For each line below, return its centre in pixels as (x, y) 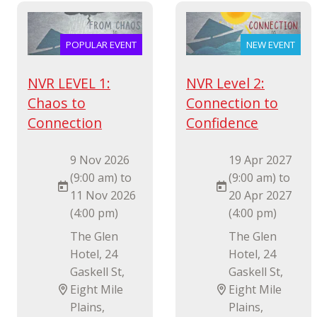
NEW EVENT (270, 45)
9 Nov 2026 (100, 160)
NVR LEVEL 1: (69, 83)
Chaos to (57, 103)
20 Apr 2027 (260, 195)
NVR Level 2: (226, 83)
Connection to (232, 103)
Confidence (223, 123)
